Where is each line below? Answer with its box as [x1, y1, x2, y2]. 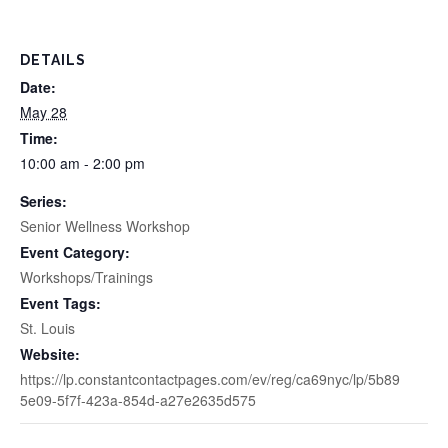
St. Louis [20, 318, 75, 339]
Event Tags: [20, 293, 101, 314]
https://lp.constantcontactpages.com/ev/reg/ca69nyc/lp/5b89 [20, 369, 400, 390]
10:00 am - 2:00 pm [20, 153, 145, 174]
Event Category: [20, 242, 130, 263]
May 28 [20, 102, 67, 123]
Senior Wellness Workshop [20, 216, 190, 237]
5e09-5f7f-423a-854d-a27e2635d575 [20, 390, 256, 411]
